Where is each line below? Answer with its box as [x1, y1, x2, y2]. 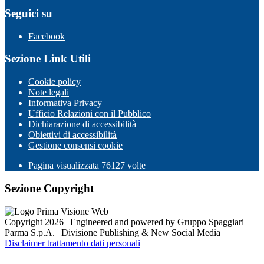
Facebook [28, 31, 65, 41]
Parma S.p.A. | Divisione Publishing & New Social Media [5, 227, 220, 237]
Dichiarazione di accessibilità [28, 119, 136, 130]
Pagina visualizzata [28, 160, 101, 171]
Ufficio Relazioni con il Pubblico [28, 108, 151, 119]
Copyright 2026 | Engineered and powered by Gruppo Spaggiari [5, 216, 244, 227]
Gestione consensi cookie [28, 140, 123, 151]
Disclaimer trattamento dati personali [5, 237, 140, 248]
